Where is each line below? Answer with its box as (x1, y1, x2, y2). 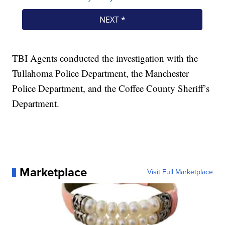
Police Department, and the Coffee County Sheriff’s (12, 82, 210, 95)
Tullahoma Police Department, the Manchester (12, 67, 189, 80)
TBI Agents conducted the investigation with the (12, 52, 198, 65)
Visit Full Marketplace (147, 167, 213, 178)
